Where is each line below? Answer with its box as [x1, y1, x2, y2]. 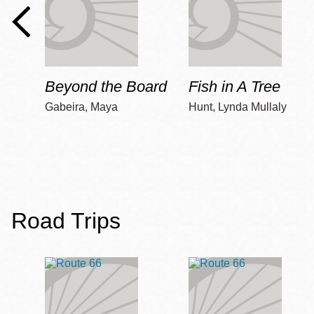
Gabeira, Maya [45, 101, 118, 114]
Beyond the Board [45, 78, 167, 96]
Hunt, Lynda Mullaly [189, 101, 287, 114]
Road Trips [11, 208, 121, 234]
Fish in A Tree [189, 78, 281, 96]
